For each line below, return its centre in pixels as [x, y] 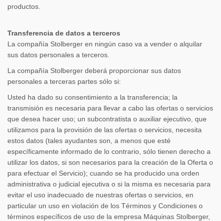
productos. [24, 6]
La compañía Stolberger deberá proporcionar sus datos [94, 71]
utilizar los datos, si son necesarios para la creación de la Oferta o [110, 162]
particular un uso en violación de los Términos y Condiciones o [105, 206]
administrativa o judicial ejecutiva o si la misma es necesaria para [109, 184]
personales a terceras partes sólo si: [64, 81]
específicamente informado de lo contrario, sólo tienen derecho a [109, 151]
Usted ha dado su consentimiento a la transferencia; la [92, 97]
